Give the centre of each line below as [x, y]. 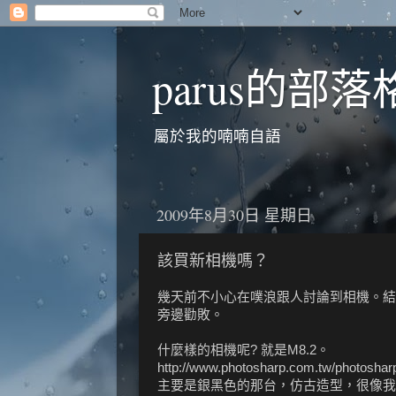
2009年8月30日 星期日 [234, 214]
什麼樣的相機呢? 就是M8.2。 [244, 350]
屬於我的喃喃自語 [217, 136]
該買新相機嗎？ [213, 259]
